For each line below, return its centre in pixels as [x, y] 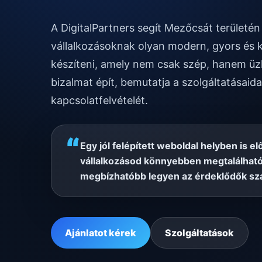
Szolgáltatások [199, 232]
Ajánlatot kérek [100, 232]
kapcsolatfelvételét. [99, 100]
